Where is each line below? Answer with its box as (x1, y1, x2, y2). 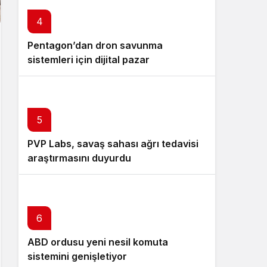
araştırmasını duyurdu (27, 152, 131, 164)
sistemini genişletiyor (27, 250, 127, 262)
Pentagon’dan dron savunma (27, 39, 163, 51)
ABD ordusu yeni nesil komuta (27, 236, 168, 248)
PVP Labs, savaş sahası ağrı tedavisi (27, 138, 198, 150)
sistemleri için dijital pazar (27, 54, 150, 66)
